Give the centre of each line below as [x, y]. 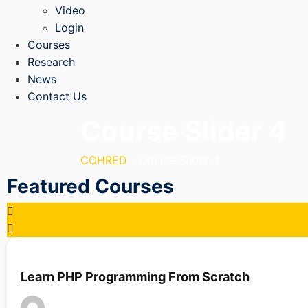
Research [51, 62]
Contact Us [57, 97]
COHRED [104, 161]
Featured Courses [90, 187]
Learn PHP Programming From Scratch [135, 277]
